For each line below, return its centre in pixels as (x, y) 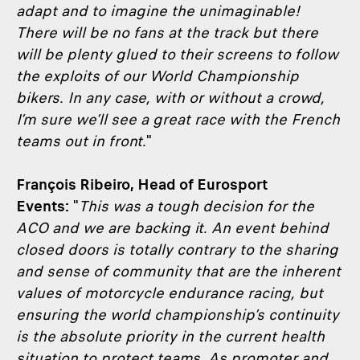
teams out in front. (81, 141)
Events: (43, 206)
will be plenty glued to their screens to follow (177, 54)
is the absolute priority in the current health (170, 336)
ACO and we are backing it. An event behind (172, 228)
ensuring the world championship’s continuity (178, 315)
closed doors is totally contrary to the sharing (177, 250)
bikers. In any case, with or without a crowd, (170, 98)
